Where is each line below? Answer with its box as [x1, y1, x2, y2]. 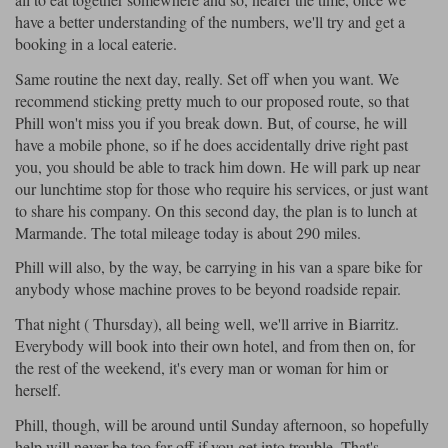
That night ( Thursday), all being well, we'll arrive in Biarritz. [15, 313, 399, 335]
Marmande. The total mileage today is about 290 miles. [15, 221, 361, 243]
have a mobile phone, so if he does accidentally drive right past [15, 133, 408, 155]
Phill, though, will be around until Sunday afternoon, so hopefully [15, 414, 429, 436]
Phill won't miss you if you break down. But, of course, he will [15, 111, 407, 133]
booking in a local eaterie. [15, 32, 177, 54]
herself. [15, 379, 61, 401]
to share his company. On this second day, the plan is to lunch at [15, 199, 417, 221]
